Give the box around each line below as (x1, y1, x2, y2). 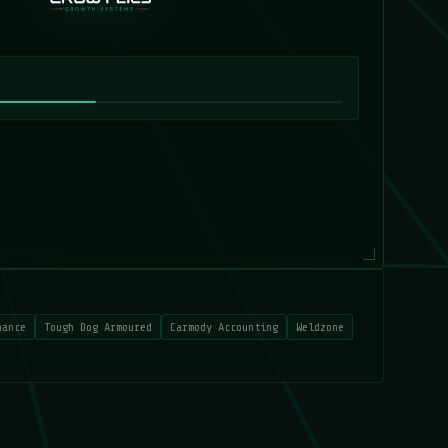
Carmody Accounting (170, 320, 278, 334)
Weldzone (296, 320, 344, 334)
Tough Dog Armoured (44, 320, 152, 334)
